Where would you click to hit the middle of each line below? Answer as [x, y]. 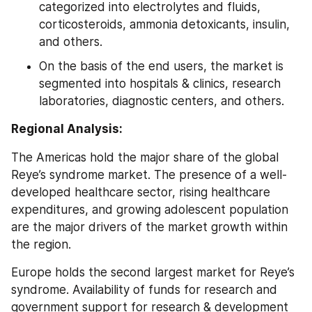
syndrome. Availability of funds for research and [144, 289]
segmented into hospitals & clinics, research [160, 84]
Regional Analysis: [67, 129]
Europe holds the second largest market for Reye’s [153, 272]
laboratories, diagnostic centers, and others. [162, 101]
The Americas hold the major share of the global [145, 157]
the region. [41, 244]
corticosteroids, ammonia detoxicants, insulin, [164, 24]
